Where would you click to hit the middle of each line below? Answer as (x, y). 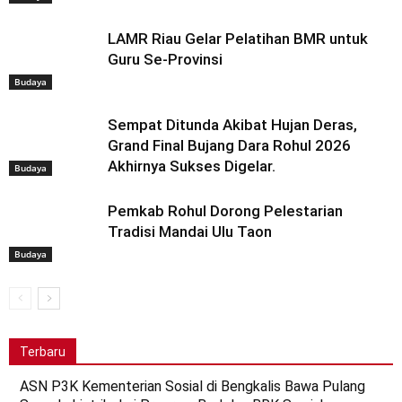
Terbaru (43, 351)
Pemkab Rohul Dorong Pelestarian (225, 210)
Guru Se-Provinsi (165, 59)
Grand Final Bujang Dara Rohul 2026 (229, 145)
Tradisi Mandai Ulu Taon (190, 231)
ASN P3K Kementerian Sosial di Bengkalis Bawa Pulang (192, 386)
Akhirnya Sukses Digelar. (192, 166)
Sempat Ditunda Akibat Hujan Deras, (232, 124)
